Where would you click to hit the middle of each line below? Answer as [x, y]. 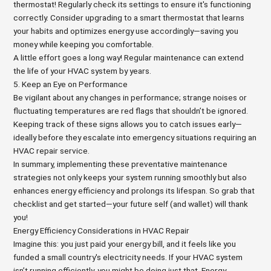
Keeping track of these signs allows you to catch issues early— [128, 124]
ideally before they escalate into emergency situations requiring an [135, 137]
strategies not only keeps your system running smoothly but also [130, 177]
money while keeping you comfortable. [84, 44]
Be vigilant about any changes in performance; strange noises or [130, 97]
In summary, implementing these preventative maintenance [121, 164]
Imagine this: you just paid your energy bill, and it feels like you [125, 244]
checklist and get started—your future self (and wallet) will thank [131, 204]
